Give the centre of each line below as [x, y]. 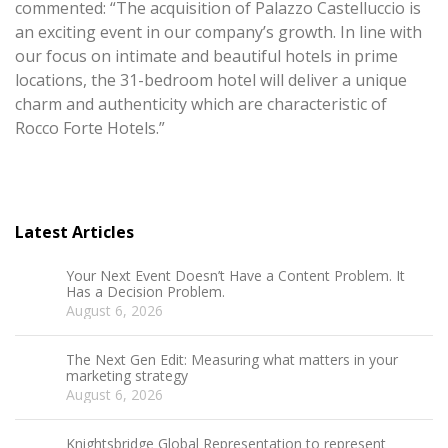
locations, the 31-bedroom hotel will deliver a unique [211, 79]
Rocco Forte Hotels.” [90, 127]
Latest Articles [74, 231]
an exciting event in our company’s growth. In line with [218, 31]
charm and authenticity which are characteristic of [201, 103]
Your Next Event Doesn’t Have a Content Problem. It [235, 275]
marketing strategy [126, 376]
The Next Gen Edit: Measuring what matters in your [231, 360]
